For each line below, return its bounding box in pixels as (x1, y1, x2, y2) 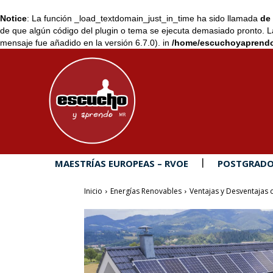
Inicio (84, 186, 102, 196)
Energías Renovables (110, 186, 182, 196)
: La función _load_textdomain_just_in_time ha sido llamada (27, 13, 260, 23)
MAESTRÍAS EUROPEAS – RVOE (55, 157, 188, 169)
